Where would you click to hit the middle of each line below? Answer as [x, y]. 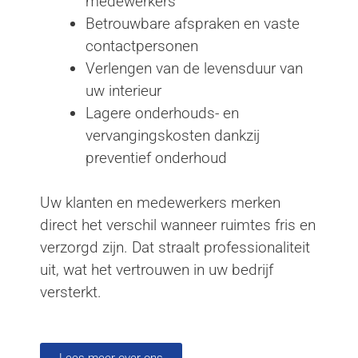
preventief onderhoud [156, 157]
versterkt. [71, 292]
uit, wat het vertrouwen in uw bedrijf [157, 270]
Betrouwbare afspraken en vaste [193, 23]
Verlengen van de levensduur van [194, 68]
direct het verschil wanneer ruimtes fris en [178, 225]
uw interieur [123, 90]
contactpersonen [142, 46]
